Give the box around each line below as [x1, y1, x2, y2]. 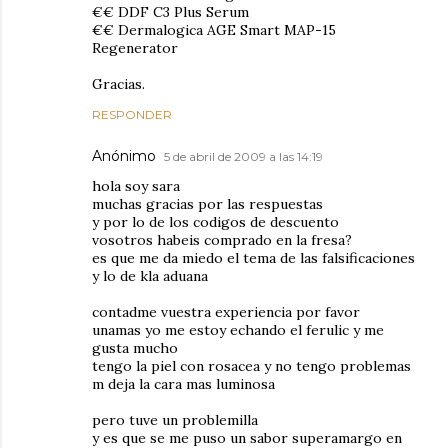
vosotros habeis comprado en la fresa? [92, 231, 352, 249]
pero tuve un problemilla [92, 411, 258, 429]
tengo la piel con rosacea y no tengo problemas [92, 357, 411, 375]
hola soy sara [92, 177, 180, 195]
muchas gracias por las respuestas [92, 195, 323, 213]
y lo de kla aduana [92, 267, 208, 285]
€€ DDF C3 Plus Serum [92, 3, 249, 21]
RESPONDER [92, 107, 172, 122]
